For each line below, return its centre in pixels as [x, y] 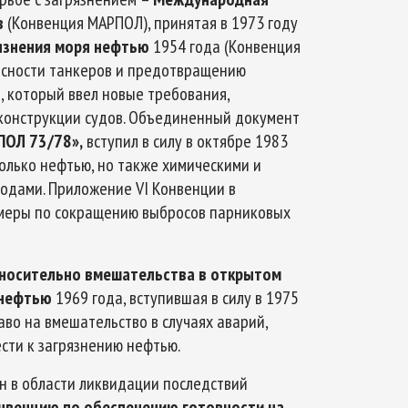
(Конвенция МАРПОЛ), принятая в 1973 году [153, 23]
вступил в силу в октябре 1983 [185, 141]
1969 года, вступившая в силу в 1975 [175, 298]
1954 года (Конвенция [227, 46]
